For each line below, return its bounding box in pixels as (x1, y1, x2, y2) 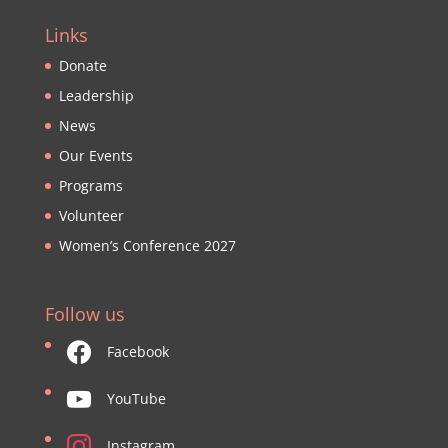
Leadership (58, 86, 134, 106)
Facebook (106, 342, 169, 362)
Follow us (44, 302, 125, 327)
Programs (58, 176, 123, 196)
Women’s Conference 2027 (58, 236, 236, 256)
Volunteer (58, 206, 124, 226)
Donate (58, 56, 107, 76)
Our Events (58, 146, 133, 166)
